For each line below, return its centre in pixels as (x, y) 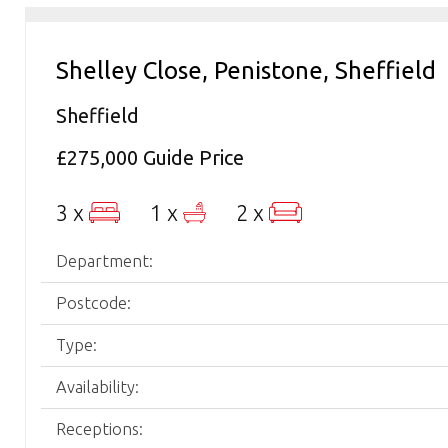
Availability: (97, 387)
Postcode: (93, 303)
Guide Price (193, 157)
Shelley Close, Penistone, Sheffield (246, 70)
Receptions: (99, 429)
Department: (104, 261)
